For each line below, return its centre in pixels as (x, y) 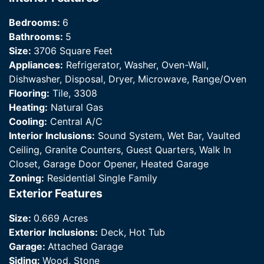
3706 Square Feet (73, 51)
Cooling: (28, 122)
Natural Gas (75, 108)
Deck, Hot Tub (131, 232)
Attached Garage (85, 247)
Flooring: (29, 93)
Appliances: (36, 65)
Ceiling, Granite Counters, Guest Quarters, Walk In (120, 150)
